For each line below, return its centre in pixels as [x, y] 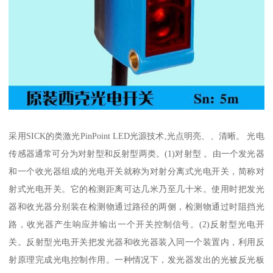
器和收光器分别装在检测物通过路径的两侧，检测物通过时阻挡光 [136, 207]
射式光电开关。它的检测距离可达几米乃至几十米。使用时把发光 [136, 189]
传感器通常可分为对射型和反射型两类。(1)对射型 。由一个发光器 [136, 154]
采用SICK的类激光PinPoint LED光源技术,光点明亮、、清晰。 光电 [136, 136]
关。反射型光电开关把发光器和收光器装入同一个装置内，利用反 [136, 242]
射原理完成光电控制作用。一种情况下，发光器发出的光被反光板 [136, 260]
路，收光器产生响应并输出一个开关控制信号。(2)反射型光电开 [136, 225]
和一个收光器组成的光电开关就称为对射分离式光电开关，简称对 [136, 172]
